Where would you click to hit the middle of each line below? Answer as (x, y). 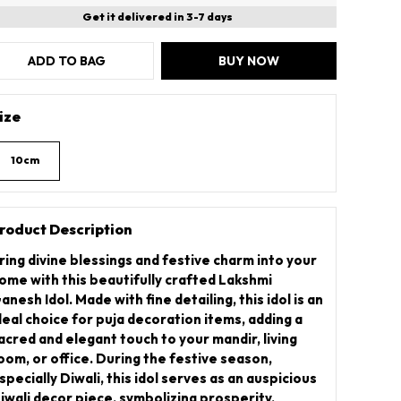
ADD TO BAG (66, 61)
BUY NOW (249, 61)
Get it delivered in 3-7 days (158, 17)
